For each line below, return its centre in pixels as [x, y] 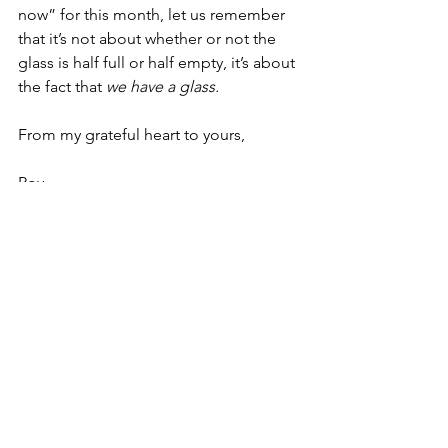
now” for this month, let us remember [153, 15]
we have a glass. [162, 87]
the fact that [62, 87]
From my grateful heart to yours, [131, 135]
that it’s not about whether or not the [149, 39]
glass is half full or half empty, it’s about [158, 63]
